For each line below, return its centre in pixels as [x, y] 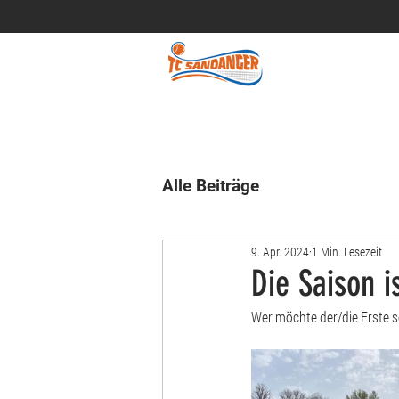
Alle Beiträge [211, 186]
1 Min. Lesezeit [347, 251]
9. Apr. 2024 [280, 251]
